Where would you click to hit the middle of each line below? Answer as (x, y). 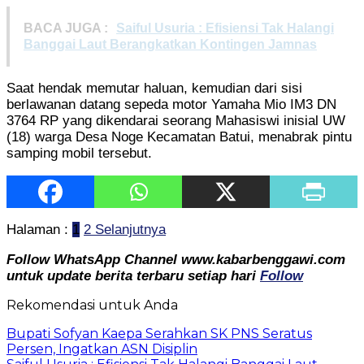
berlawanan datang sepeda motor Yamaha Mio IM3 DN (171, 104)
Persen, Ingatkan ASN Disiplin (102, 349)
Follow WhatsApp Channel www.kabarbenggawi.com (176, 259)
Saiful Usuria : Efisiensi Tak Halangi (225, 28)
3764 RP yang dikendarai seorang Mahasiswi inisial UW (176, 120)
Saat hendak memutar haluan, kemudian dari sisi (154, 88)
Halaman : (39, 229)
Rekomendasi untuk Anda (92, 305)
